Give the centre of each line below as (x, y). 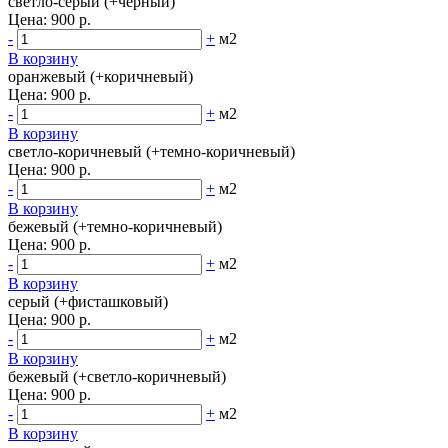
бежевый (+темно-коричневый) (115, 226)
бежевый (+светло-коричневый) (117, 376)
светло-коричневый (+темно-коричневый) (151, 151)
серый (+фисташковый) (88, 301)
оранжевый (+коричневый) (100, 76)
